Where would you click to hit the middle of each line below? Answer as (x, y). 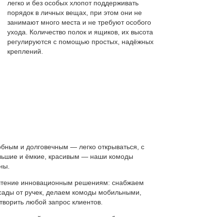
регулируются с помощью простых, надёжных (80, 41)
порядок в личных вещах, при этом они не (75, 12)
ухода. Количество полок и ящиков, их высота (80, 32)
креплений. (25, 51)
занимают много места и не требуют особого (79, 22)
